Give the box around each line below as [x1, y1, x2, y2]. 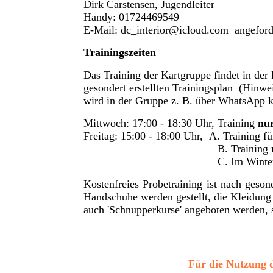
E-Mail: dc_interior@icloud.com [83, 23, 229, 36]
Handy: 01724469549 [83, 10, 179, 23]
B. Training [83, 142, 271, 155]
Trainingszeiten [83, 46, 159, 58]
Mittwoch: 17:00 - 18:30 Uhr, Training [83, 116, 258, 129]
